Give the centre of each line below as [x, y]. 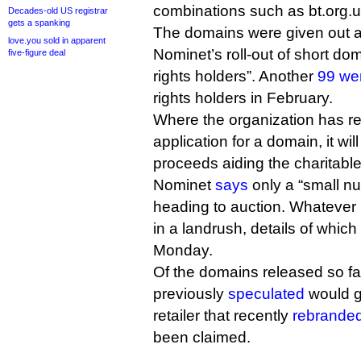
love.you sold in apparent [57, 40]
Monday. [183, 250]
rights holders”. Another [235, 76]
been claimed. [202, 337]
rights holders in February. [243, 98]
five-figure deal [37, 52]
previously [191, 294]
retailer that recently [223, 315]
